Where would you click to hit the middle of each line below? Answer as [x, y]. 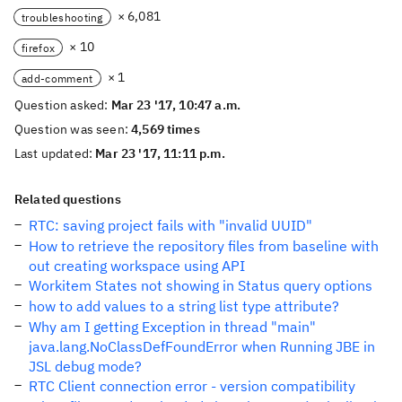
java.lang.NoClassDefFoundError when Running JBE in [202, 346]
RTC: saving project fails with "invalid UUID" [170, 225]
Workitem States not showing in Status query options [201, 285]
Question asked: [63, 105]
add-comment [57, 78]
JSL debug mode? [85, 366]
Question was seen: [73, 129]
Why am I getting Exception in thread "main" [172, 327]
